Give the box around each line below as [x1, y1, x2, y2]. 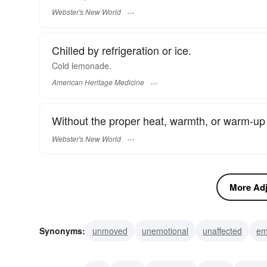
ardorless [125, 246, 160, 259]
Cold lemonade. [52, 59, 111, 72]
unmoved [92, 225, 128, 237]
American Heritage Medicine [52, 77, 144, 88]
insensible [175, 246, 212, 259]
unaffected [203, 225, 242, 237]
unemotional [142, 225, 188, 237]
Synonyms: [39, 225, 85, 237]
